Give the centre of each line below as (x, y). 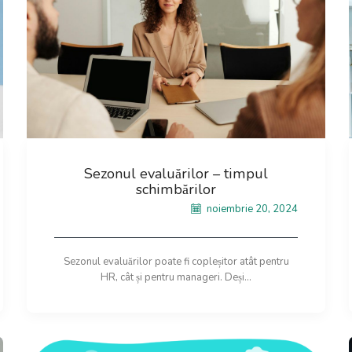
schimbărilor (176, 190)
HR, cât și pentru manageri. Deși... (176, 277)
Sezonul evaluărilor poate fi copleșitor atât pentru (176, 261)
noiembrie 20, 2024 (251, 209)
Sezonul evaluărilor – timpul (176, 174)
